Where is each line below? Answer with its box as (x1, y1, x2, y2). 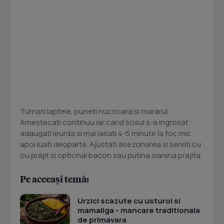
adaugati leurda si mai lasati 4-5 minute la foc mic (20, 128, 191, 139)
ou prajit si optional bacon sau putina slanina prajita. (20, 150, 202, 161)
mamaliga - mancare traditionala (77, 205, 200, 216)
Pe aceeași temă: (20, 173, 89, 185)
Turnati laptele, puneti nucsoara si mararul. (20, 106, 169, 117)
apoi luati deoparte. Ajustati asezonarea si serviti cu (20, 139, 201, 150)
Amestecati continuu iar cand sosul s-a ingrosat (20, 117, 188, 128)
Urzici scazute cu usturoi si (77, 195, 180, 206)
